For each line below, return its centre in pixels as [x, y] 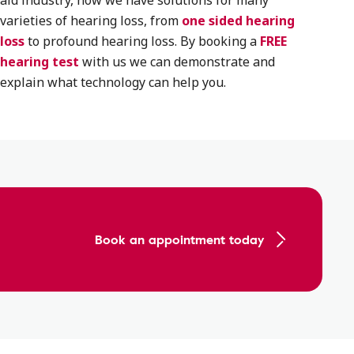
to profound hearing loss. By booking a [142, 41]
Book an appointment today [179, 239]
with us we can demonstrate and [177, 62]
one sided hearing [238, 21]
